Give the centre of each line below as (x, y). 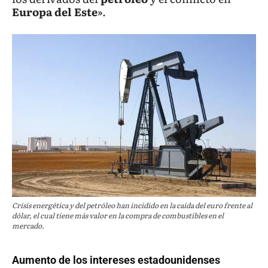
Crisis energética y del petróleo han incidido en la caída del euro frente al (132, 205)
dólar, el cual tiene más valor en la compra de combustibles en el (118, 216)
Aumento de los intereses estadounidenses (116, 260)
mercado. (28, 226)
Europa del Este (55, 12)
